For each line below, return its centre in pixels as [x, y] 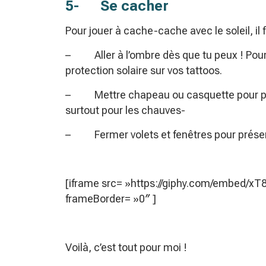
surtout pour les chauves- [125, 110]
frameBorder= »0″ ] [111, 199]
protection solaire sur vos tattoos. [144, 71]
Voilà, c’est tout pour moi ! [126, 248]
